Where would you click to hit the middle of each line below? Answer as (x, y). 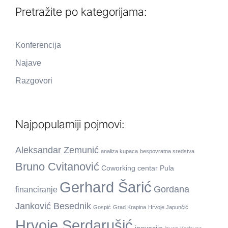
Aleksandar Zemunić (57, 150)
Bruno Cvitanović (57, 167)
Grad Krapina (130, 207)
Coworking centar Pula (138, 168)
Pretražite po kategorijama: (81, 12)
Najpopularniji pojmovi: (70, 124)
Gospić (102, 207)
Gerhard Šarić (106, 187)
